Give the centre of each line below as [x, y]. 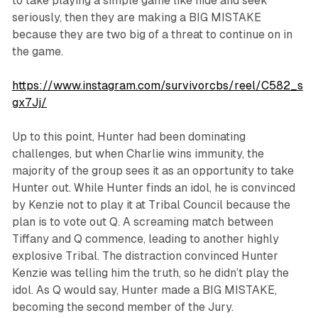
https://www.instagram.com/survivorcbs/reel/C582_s [157, 86]
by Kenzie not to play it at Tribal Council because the [151, 205]
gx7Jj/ [29, 103]
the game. [37, 52]
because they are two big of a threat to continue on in [152, 35]
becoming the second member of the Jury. [122, 307]
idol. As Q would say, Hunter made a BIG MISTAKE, [144, 290]
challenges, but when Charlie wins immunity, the [138, 154]
